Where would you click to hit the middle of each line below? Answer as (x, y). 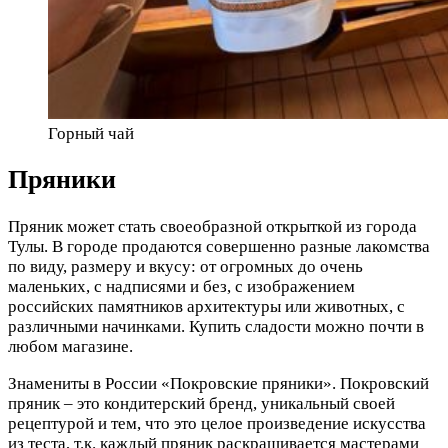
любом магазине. (70, 346)
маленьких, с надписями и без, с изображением (181, 286)
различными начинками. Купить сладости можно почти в (216, 326)
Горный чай (91, 134)
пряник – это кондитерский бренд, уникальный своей (201, 403)
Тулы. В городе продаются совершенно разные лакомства (219, 246)
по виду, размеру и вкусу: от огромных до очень (185, 266)
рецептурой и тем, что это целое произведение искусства (217, 423)
